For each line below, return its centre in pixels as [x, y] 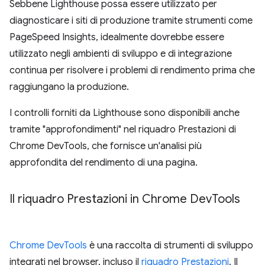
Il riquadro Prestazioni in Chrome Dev [111, 199]
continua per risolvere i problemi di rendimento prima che [132, 70]
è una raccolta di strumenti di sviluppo [170, 245]
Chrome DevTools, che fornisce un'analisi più [106, 146]
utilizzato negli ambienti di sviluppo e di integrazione [121, 54]
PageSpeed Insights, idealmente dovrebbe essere [117, 37]
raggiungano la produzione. [69, 87]
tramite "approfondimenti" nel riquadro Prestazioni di [123, 130]
